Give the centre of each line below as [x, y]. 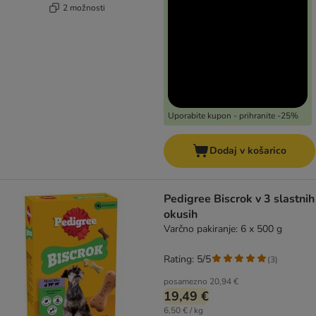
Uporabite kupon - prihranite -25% [233, 116]
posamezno [186, 282]
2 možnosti [84, 7]
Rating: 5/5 [187, 260]
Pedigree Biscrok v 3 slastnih [239, 199]
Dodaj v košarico [248, 151]
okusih [181, 215]
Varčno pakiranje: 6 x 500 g [223, 229]
